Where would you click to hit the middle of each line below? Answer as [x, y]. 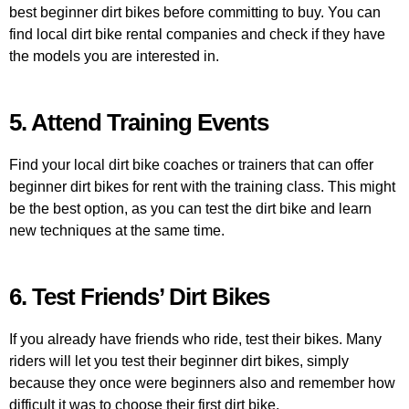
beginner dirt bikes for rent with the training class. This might [202, 187]
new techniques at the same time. [117, 231]
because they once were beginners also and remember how [202, 383]
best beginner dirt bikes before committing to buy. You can [195, 13]
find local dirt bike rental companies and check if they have [197, 35]
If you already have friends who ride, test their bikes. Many [195, 339]
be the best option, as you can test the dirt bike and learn [190, 209]
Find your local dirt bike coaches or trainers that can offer [191, 165]
